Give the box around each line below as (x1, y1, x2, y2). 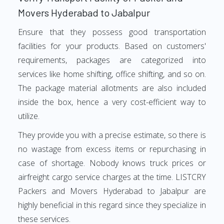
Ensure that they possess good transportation (18, 26, 206, 37)
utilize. (18, 110, 39, 121)
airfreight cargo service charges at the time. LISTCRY (18, 171, 206, 182)
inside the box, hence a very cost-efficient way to (18, 96, 206, 107)
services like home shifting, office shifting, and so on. (18, 68, 206, 79)
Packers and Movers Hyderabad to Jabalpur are (18, 185, 206, 196)
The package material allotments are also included (18, 82, 206, 93)
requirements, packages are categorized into (18, 54, 206, 65)
